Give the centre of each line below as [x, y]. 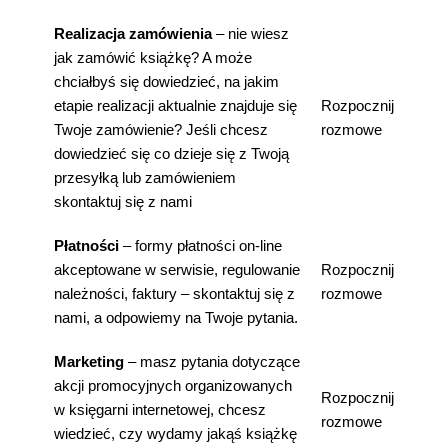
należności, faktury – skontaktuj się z [174, 293]
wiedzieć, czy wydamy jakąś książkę [175, 433]
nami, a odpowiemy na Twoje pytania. [176, 317]
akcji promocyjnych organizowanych [173, 385]
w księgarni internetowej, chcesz [160, 409]
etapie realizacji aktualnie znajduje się [175, 105]
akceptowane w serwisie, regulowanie [177, 269]
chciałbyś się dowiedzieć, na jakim [166, 81]
